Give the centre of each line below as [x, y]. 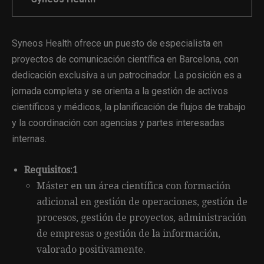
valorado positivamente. [91, 249]
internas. [29, 138]
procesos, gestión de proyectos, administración [141, 217]
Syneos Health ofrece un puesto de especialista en [117, 43]
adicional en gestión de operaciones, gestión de [142, 202]
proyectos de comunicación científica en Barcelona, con [125, 59]
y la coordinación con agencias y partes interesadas [118, 123]
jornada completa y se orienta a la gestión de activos [120, 91]
